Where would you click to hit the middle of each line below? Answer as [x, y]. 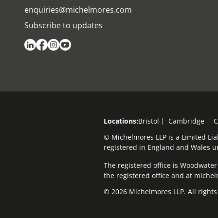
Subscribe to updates [64, 25]
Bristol [149, 121]
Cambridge [186, 121]
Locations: [121, 121]
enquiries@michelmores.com [78, 9]
